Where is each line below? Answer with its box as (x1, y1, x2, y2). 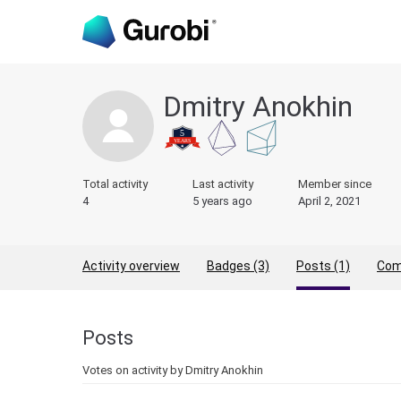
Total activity (82, 177, 148, 191)
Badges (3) (207, 259, 269, 273)
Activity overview (82, 259, 180, 273)
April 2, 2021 (298, 194, 361, 208)
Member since (298, 177, 371, 191)
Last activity (192, 177, 253, 191)
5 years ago (192, 194, 252, 208)
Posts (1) (296, 259, 350, 273)
